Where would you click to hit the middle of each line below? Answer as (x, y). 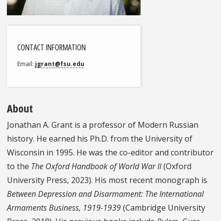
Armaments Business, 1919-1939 (64, 207)
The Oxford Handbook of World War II (96, 166)
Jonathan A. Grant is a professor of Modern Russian (103, 125)
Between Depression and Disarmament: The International (105, 194)
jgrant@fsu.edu (60, 64)
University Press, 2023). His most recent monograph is (107, 180)
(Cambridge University (163, 207)
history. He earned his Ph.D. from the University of (100, 138)
